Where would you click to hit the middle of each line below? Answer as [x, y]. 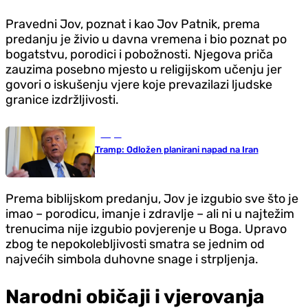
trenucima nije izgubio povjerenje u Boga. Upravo [146, 229]
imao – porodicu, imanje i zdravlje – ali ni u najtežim [150, 214]
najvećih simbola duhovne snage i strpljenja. [132, 260]
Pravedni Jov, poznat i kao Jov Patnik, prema [133, 24]
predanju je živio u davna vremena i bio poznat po [146, 39]
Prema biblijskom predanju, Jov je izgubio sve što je [152, 199]
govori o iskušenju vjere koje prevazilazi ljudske [139, 84]
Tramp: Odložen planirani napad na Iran [176, 149]
